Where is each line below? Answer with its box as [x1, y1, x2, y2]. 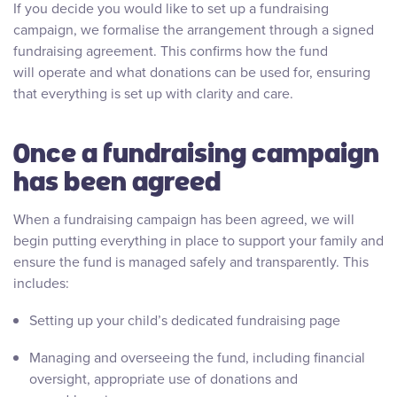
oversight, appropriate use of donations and [29, 369, 298, 390]
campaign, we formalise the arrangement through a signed [13, 19, 374, 41]
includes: [13, 273, 73, 294]
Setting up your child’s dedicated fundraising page [29, 310, 340, 331]
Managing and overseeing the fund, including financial [29, 347, 365, 369]
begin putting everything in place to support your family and [13, 230, 384, 252]
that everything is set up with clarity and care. [13, 83, 297, 105]
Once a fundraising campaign [13, 134, 379, 168]
